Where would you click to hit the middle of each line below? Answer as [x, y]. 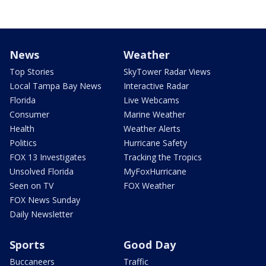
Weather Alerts [152, 128]
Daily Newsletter [41, 214]
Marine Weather [154, 114]
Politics [23, 142]
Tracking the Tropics [163, 157]
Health [22, 128]
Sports [27, 244]
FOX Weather [149, 185]
